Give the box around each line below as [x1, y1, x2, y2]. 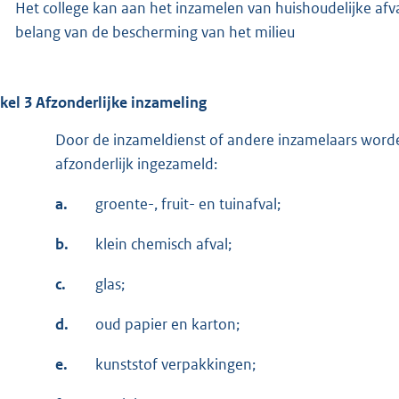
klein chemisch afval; [95, 233, 232, 254]
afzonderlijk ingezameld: [55, 153, 217, 174]
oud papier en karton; [95, 313, 240, 334]
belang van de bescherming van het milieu [15, 21, 295, 42]
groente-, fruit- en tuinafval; [95, 193, 281, 214]
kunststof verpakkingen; [95, 354, 256, 374]
